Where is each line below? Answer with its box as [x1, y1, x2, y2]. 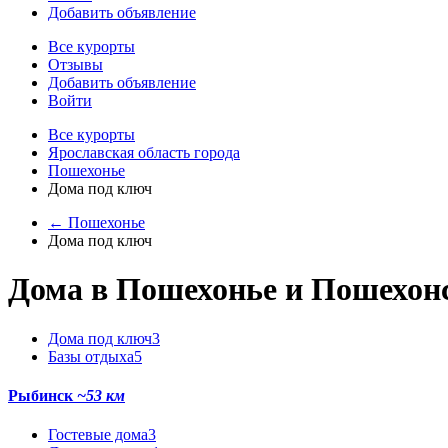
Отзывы [48, 56, 103, 73]
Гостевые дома [48, 426, 148, 444]
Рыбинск [8, 387, 77, 405]
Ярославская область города [48, 144, 240, 161]
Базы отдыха [48, 347, 134, 365]
